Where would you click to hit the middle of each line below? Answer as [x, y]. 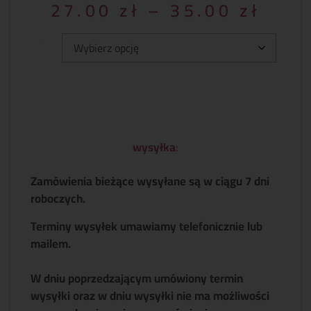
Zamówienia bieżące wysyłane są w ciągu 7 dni [150, 182]
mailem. [51, 243]
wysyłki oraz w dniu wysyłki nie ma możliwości [150, 295]
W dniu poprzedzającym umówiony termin [137, 278]
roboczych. [58, 199]
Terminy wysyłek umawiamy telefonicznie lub [147, 226]
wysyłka [154, 147]
